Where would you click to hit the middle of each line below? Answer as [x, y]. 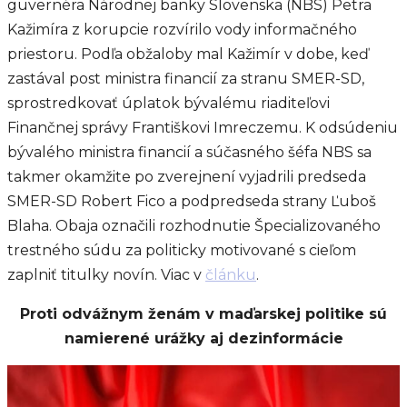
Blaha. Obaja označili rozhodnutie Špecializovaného [194, 226]
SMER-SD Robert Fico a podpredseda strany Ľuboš [192, 201]
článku [231, 275]
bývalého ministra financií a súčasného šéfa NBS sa [189, 152]
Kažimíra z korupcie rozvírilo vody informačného [182, 30]
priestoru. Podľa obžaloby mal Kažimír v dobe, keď [188, 54]
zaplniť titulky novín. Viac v [106, 275]
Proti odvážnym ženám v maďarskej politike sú [203, 314]
